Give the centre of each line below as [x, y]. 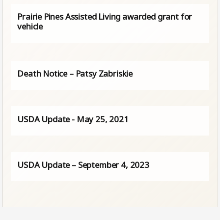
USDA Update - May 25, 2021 [73, 119]
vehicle [30, 27]
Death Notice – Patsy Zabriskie [75, 73]
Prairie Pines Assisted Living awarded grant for [105, 17]
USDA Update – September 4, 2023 [83, 165]
